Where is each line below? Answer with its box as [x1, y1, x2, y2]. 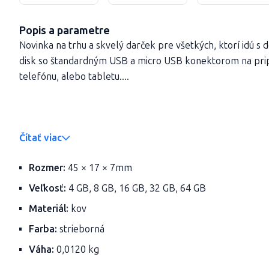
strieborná [57, 223, 104, 235]
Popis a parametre [19, 24, 110, 37]
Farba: [29, 223, 57, 235]
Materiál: [29, 203, 68, 214]
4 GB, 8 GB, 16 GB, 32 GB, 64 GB [66, 183, 206, 194]
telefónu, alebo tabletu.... [19, 71, 129, 82]
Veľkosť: [29, 183, 66, 194]
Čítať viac [19, 132, 62, 144]
